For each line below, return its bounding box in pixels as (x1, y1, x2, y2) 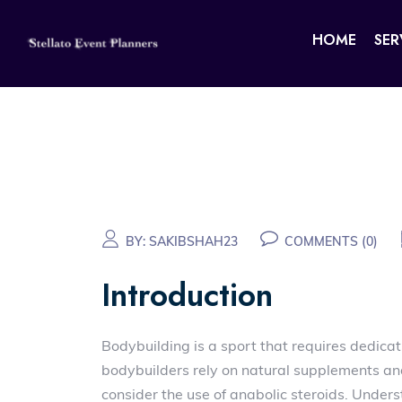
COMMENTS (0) (284, 233, 379, 249)
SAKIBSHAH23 (149, 233, 239, 249)
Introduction (101, 273, 274, 318)
